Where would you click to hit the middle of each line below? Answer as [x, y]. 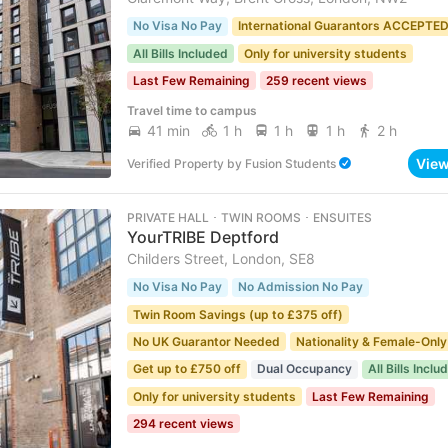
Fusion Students [290, 163]
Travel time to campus [191, 111]
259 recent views [316, 80]
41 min [169, 131]
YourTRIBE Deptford [202, 237]
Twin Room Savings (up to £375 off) [237, 314]
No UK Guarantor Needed [206, 341]
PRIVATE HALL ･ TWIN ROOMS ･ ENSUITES [249, 218]
